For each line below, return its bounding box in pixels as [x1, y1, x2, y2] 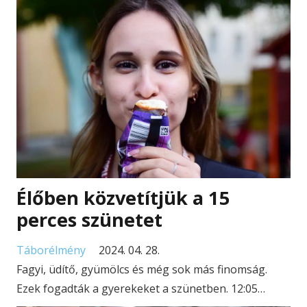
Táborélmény [16, 242, 86, 258]
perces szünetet [16, 207, 162, 233]
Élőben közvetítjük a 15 [16, 185, 230, 211]
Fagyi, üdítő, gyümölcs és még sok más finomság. [16, 261, 267, 277]
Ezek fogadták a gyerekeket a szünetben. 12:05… [16, 280, 265, 296]
